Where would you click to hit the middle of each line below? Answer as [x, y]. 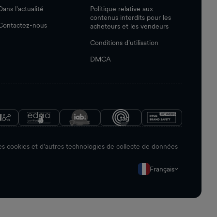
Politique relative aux [122, 8]
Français [162, 169]
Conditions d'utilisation [124, 42]
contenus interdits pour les [131, 17]
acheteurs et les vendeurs [129, 26]
